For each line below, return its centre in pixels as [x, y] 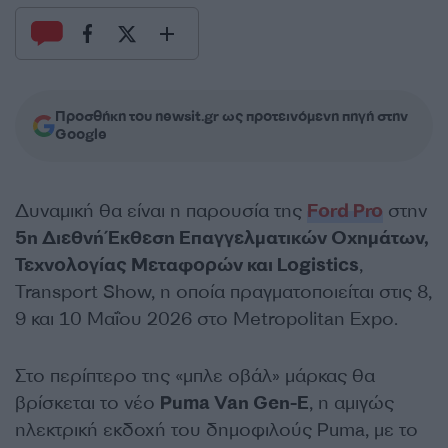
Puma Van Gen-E [234, 403]
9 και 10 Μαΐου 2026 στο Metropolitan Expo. [206, 319]
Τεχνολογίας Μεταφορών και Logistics [187, 265]
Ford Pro [345, 211]
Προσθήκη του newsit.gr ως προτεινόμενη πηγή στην [231, 116]
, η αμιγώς [351, 403]
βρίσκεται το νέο [87, 403]
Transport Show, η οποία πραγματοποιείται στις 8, [223, 292]
